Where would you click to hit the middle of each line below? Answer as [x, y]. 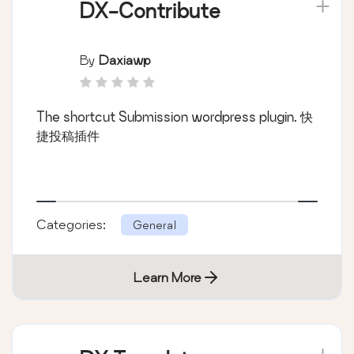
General [154, 224]
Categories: [73, 224]
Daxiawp [125, 59]
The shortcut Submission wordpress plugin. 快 [175, 116]
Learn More [168, 277]
